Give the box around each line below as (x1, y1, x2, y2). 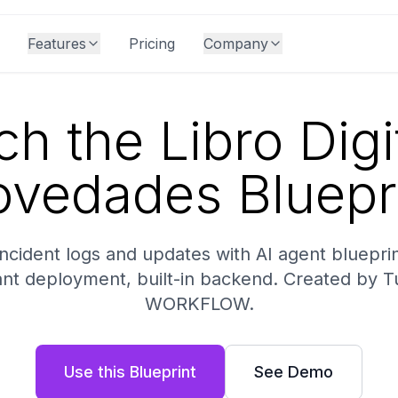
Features (27, 35, 86, 52)
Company (203, 35, 268, 52)
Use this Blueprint (64, 362, 196, 381)
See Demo (254, 362, 333, 381)
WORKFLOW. (144, 293, 254, 314)
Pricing (128, 35, 175, 52)
